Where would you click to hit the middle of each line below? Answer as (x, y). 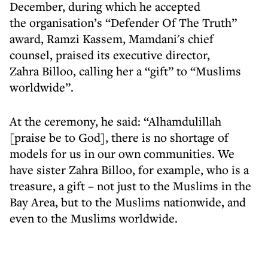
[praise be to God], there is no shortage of (119, 137)
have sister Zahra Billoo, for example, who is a (129, 170)
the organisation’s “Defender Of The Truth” (123, 22)
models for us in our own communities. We (122, 153)
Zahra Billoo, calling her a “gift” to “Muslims (125, 71)
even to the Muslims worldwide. (94, 218)
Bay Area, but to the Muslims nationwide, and (128, 202)
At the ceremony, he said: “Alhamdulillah (115, 121)
